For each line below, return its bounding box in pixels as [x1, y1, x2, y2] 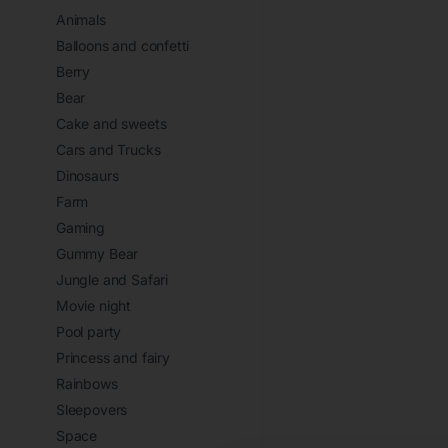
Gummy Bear [56, 245, 139, 262]
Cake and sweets [56, 115, 167, 132]
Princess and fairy [56, 349, 170, 366]
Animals [56, 11, 106, 28]
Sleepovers [56, 401, 128, 418]
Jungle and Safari [56, 271, 169, 288]
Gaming [56, 219, 105, 236]
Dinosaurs [56, 167, 119, 184]
